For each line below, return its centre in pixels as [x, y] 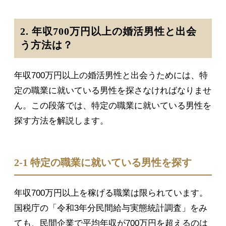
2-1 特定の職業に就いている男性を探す [103, 163]
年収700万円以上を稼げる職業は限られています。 [111, 193]
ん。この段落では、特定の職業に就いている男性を [113, 106]
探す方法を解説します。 [61, 121]
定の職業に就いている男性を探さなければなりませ [113, 91]
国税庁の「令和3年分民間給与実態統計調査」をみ [111, 208]
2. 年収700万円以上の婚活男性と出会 [108, 32]
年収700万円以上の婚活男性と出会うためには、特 [111, 76]
